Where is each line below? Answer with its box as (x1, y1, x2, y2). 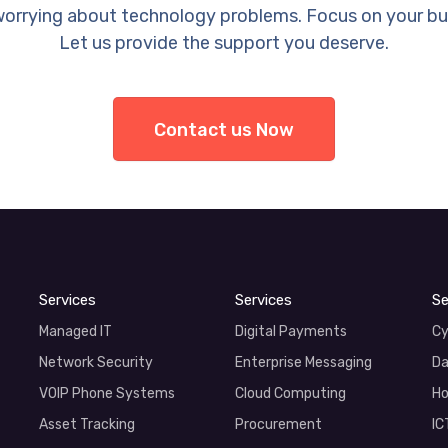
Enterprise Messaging (235, 354, 373, 371)
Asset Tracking (39, 416, 135, 433)
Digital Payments (235, 323, 348, 340)
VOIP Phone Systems (39, 385, 175, 402)
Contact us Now (154, 119, 294, 141)
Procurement (235, 416, 323, 433)
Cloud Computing (235, 385, 347, 402)
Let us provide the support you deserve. (59, 32, 389, 54)
